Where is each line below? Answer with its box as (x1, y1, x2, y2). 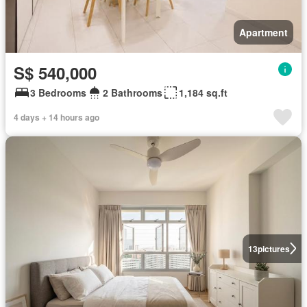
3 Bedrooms (30, 85, 86, 99)
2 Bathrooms (103, 85, 162, 99)
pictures (257, 242, 290, 255)
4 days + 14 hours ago (14, 110, 99, 123)
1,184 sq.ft (179, 85, 228, 99)
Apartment (239, 25, 288, 39)
